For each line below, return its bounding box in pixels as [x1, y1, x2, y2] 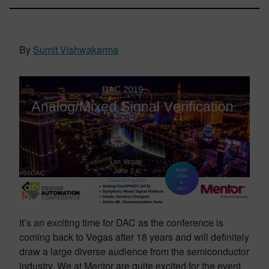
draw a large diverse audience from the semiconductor [19, 244, 249, 258]
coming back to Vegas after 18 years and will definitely [19, 230, 249, 244]
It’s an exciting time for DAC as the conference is [19, 216, 223, 229]
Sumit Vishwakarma [33, 43, 118, 56]
